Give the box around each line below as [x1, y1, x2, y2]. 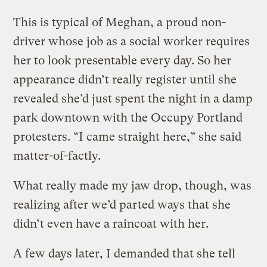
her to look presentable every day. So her [13, 53, 232, 67]
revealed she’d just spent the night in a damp [13, 91, 253, 105]
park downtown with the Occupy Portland [13, 110, 243, 125]
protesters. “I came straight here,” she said [13, 129, 242, 144]
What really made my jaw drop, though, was [13, 178, 252, 193]
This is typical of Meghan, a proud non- [13, 15, 226, 29]
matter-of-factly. [13, 148, 101, 163]
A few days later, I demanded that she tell [13, 246, 236, 260]
